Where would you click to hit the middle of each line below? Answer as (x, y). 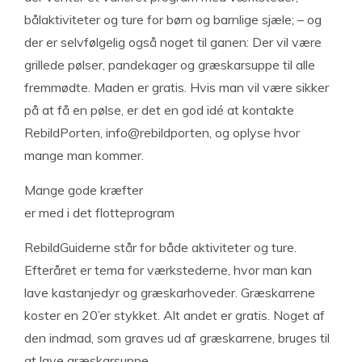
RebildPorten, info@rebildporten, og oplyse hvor (162, 133)
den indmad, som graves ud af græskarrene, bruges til (177, 338)
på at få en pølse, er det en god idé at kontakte (159, 110)
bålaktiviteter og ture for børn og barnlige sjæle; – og (173, 19)
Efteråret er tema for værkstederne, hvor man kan (168, 270)
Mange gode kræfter (84, 190)
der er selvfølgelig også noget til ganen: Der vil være (173, 42)
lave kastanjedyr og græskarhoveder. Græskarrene (170, 293)
